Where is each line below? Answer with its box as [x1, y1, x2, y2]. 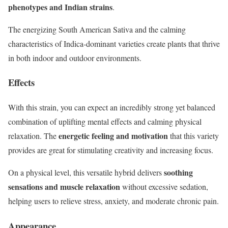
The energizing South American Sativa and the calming [8, 23, 186, 35]
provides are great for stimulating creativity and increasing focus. [8, 145, 213, 155]
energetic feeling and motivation [59, 130, 170, 141]
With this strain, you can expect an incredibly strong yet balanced [8, 102, 215, 112]
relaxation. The [8, 130, 59, 141]
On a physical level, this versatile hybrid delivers [8, 167, 164, 178]
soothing [164, 166, 193, 178]
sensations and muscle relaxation [8, 181, 122, 192]
